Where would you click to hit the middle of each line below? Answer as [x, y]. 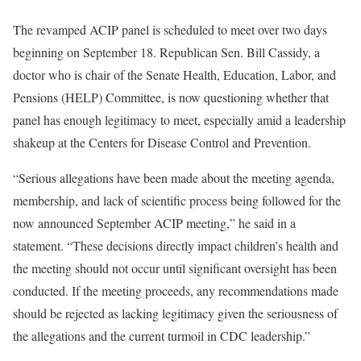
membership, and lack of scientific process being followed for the [177, 201]
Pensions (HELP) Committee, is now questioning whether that [171, 98]
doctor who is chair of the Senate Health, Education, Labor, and [174, 75]
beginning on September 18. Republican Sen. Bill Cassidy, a [166, 52]
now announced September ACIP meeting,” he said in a [154, 223]
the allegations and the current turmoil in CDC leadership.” [162, 336]
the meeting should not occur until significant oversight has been [175, 268]
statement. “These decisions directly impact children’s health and [176, 246]
